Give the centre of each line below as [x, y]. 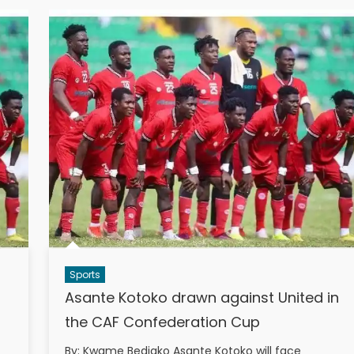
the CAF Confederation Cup [162, 322]
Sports [85, 274]
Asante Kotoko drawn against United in [201, 297]
